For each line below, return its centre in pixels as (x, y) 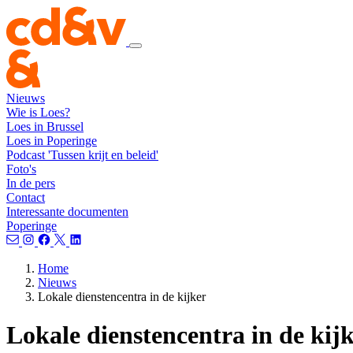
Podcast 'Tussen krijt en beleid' (82, 155)
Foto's (21, 169)
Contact (26, 197)
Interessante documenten (67, 212)
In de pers (31, 183)
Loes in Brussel (45, 126)
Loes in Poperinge (52, 141)
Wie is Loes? (38, 112)
